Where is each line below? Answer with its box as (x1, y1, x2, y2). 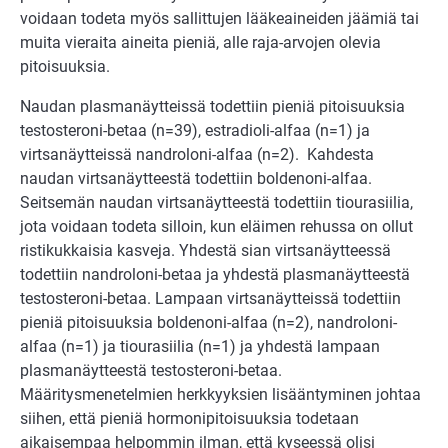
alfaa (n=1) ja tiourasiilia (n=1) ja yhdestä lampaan (20, 336, 380, 356)
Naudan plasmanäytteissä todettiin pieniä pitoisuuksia (20, 96, 405, 116)
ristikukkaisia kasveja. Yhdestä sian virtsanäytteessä (20, 240, 391, 260)
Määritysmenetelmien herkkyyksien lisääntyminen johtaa (20, 384, 421, 404)
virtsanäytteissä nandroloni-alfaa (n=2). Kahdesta (20, 144, 374, 164)
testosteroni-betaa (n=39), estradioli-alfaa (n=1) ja (20, 120, 370, 140)
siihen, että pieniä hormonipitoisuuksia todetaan (20, 408, 359, 428)
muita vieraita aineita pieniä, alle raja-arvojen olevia (20, 32, 381, 52)
